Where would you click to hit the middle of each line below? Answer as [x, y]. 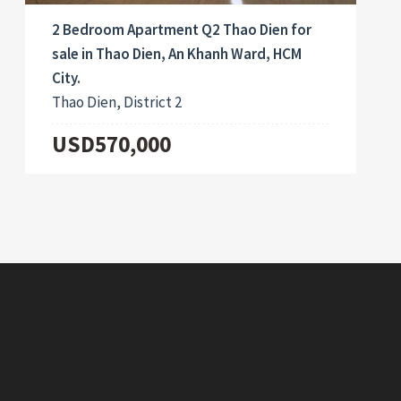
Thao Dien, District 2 [117, 102]
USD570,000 [112, 145]
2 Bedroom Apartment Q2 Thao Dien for [182, 30]
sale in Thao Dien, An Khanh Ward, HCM [177, 54]
